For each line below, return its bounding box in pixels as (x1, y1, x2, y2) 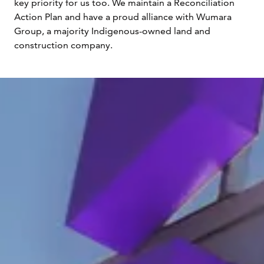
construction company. (14, 39, 113, 51)
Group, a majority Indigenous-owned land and (14, 25, 210, 37)
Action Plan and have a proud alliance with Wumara (14, 11, 232, 23)
